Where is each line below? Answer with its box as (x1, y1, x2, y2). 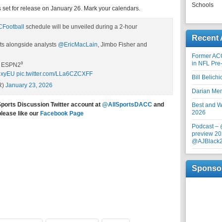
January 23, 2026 (5, 82, 53, 89)
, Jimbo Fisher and (98, 41, 147, 48)
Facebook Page (40, 110, 84, 117)
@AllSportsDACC (102, 101, 152, 108)
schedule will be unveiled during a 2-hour (24, 23, 137, 30)
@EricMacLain (58, 41, 98, 48)
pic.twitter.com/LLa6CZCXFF (16, 70, 93, 77)
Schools (192, 1, 214, 8)
